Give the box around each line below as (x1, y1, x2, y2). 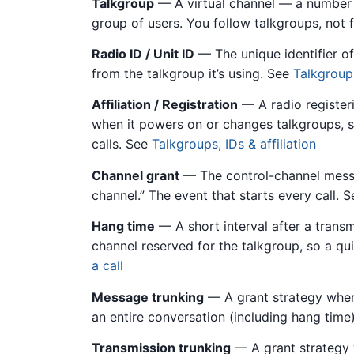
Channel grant (92, 167, 179, 183)
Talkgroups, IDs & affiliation (152, 136, 316, 153)
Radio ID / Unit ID (92, 46, 194, 62)
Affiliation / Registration (92, 96, 238, 113)
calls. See (92, 136, 152, 153)
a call (92, 258, 123, 274)
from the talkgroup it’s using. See (92, 66, 293, 82)
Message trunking (92, 288, 204, 305)
